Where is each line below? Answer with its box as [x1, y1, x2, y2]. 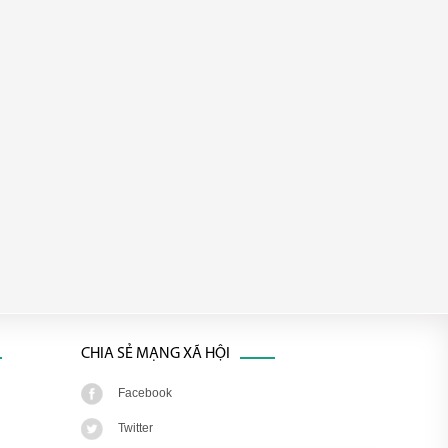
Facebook [118, 386, 172, 400]
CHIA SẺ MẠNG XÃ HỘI [81, 346, 230, 362]
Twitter [118, 421, 153, 435]
